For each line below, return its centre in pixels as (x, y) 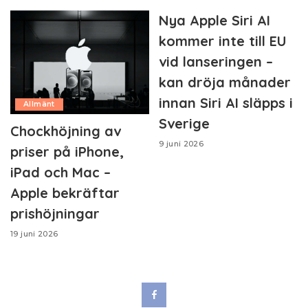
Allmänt (39, 104)
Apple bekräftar (65, 193)
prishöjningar (55, 214)
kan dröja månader (225, 82)
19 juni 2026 (34, 234)
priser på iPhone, (67, 152)
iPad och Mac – (60, 173)
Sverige (184, 123)
